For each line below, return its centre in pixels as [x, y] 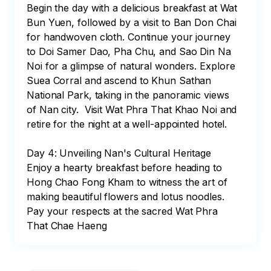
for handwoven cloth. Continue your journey [130, 37]
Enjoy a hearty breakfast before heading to [126, 168]
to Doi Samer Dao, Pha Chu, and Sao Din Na [130, 51]
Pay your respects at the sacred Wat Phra [124, 211]
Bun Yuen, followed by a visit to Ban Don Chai [133, 22]
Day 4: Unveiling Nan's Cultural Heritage [119, 153]
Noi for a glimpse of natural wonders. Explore [132, 66]
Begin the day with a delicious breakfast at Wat [134, 8]
